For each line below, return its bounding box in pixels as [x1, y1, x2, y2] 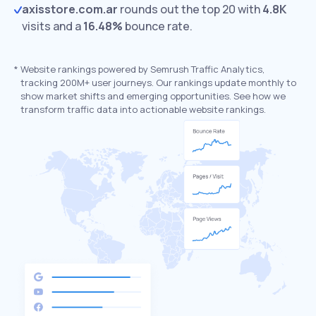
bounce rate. [125, 18, 193, 34]
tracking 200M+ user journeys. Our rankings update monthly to [20, 76, 296, 89]
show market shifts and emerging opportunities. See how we [20, 90, 286, 102]
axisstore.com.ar [22, 1, 118, 17]
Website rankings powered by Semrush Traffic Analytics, [20, 63, 265, 75]
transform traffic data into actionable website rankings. [20, 103, 266, 116]
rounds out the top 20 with [118, 1, 262, 17]
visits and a [22, 18, 83, 34]
